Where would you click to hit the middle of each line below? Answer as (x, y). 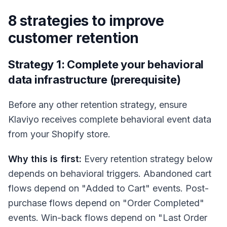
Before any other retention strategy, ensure (98, 105)
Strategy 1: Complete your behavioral (106, 65)
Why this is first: (45, 159)
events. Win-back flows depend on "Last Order (108, 218)
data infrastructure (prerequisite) (94, 80)
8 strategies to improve (86, 21)
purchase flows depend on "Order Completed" (106, 203)
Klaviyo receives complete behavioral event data (110, 120)
